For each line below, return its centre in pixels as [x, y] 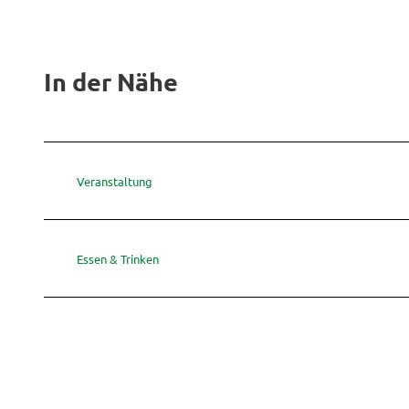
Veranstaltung [115, 181]
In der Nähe [111, 81]
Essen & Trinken [118, 258]
